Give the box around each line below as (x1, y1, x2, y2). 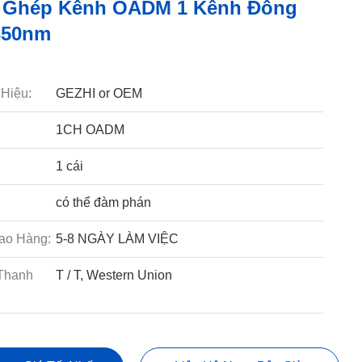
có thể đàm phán (55, 196, 151, 209)
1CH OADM (55, 123, 124, 137)
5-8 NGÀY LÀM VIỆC (55, 232, 179, 246)
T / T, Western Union (55, 268, 172, 282)
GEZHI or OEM (55, 86, 142, 100)
